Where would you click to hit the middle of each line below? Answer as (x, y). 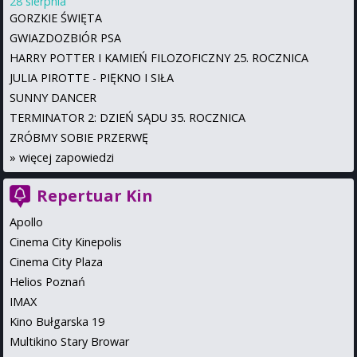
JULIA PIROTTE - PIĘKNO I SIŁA (92, 78)
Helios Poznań (47, 282)
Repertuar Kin (95, 196)
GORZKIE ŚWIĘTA (56, 18)
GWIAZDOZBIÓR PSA (65, 38)
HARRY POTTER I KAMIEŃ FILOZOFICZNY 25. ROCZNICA (159, 58)
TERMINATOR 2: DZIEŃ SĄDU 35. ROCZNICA (127, 118)
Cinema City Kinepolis (66, 242)
